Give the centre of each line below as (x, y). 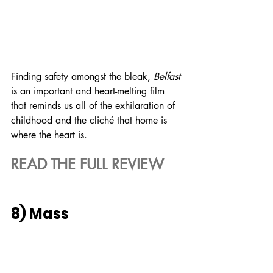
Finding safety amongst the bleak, (82, 76)
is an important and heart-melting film (89, 91)
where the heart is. (49, 135)
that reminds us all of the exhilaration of (94, 105)
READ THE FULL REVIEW (87, 164)
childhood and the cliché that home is (90, 120)
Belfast (167, 76)
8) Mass (40, 213)
